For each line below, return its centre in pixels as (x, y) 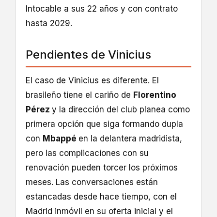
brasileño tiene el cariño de (79, 95)
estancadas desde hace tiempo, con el (101, 197)
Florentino (155, 95)
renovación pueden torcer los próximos (102, 168)
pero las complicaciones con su (87, 153)
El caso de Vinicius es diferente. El (92, 81)
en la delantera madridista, (130, 139)
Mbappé (61, 139)
